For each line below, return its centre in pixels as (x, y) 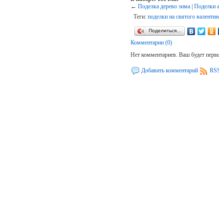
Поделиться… (165, 31)
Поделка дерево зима (164, 7)
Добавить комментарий (170, 71)
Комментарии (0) (152, 43)
